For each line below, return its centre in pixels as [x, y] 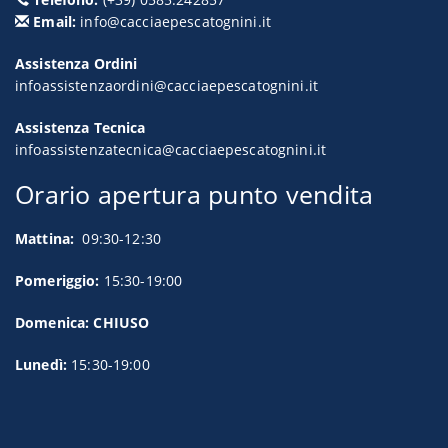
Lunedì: [43, 365]
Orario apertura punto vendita [194, 194]
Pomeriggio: [57, 281]
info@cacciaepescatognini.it [176, 22]
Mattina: [45, 239]
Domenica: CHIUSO [82, 323]
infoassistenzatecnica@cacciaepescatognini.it [171, 150]
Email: [53, 22]
